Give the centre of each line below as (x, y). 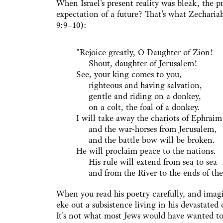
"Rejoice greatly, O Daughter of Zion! (145, 53)
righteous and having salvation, (139, 85)
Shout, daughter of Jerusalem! (137, 63)
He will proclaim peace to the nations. (146, 151)
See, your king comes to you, (129, 74)
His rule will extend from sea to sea (147, 162)
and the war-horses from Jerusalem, (146, 129)
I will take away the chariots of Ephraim (149, 118)
